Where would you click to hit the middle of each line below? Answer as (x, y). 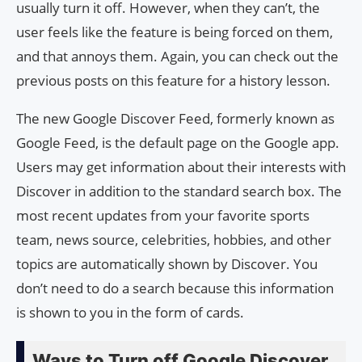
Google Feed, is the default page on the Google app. (178, 142)
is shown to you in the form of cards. (130, 312)
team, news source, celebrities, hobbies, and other (174, 239)
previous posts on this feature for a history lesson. (173, 80)
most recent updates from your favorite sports (163, 215)
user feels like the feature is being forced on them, (175, 32)
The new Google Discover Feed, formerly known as (175, 118)
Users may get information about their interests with (181, 166)
